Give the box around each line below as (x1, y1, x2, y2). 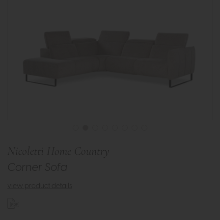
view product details (7, 183, 72, 190)
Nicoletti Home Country (7, 144, 110, 159)
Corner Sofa (7, 163, 67, 173)
